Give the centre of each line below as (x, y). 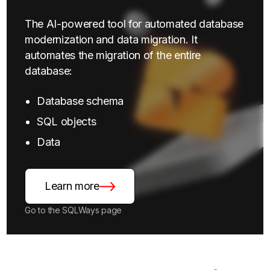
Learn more (72, 186)
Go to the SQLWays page (74, 210)
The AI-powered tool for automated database (134, 24)
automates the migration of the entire (113, 55)
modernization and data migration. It (111, 39)
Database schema (80, 101)
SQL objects (67, 121)
